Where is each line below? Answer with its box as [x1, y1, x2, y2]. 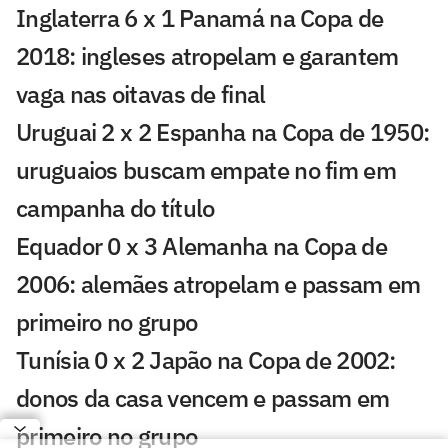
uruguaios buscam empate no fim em [16, 153, 396, 186]
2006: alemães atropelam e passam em [16, 267, 421, 300]
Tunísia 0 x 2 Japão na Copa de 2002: [16, 343, 396, 376]
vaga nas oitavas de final [16, 77, 266, 110]
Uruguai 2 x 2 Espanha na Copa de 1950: [16, 115, 430, 148]
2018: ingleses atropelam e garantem [16, 39, 399, 72]
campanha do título [16, 191, 215, 224]
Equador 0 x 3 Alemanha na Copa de [16, 229, 387, 262]
